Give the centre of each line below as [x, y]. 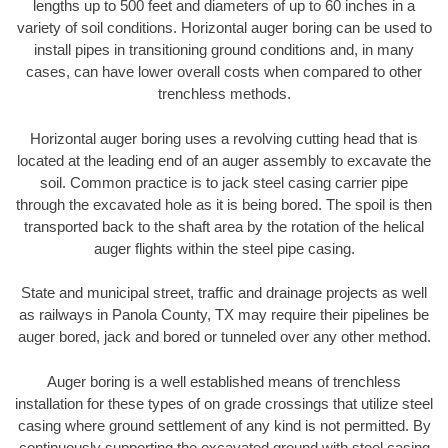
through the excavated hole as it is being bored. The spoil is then [224, 204]
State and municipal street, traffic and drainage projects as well [224, 293]
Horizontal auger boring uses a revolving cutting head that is [224, 138]
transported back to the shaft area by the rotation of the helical [224, 226]
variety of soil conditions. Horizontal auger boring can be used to [224, 28]
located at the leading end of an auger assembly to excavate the [224, 160]
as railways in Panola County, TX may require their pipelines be [224, 315]
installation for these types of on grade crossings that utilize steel [224, 403]
